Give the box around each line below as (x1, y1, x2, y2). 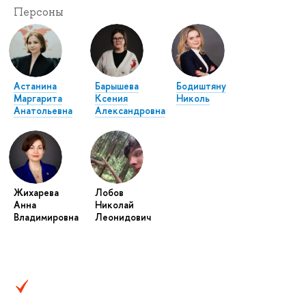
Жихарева (14, 186, 59, 199)
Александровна (95, 104, 166, 117)
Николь (176, 92, 210, 105)
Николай (95, 198, 135, 212)
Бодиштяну (176, 79, 227, 93)
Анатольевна (14, 104, 72, 117)
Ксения (95, 92, 128, 105)
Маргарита (14, 92, 62, 105)
